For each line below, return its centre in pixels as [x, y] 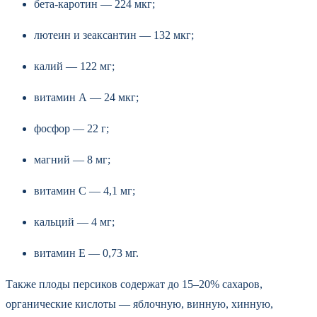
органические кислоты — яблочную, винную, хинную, [139, 304]
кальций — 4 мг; [74, 221]
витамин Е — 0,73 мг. [86, 253]
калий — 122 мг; [74, 66]
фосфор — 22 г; [71, 128]
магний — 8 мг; [72, 159]
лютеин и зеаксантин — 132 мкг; [114, 35]
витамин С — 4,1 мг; [85, 190]
